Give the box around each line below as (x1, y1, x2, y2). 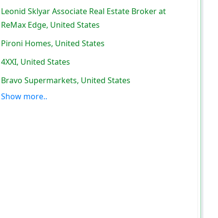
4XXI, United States (1, 56, 71, 67)
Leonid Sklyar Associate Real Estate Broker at (1, 5, 166, 17)
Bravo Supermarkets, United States (1, 74, 131, 86)
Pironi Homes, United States (1, 37, 105, 49)
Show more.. (1, 91, 48, 102)
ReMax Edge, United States (1, 19, 100, 30)
